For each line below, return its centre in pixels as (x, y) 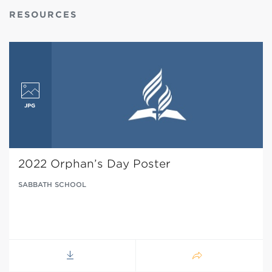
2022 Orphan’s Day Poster (94, 164)
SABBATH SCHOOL (52, 185)
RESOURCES (43, 14)
